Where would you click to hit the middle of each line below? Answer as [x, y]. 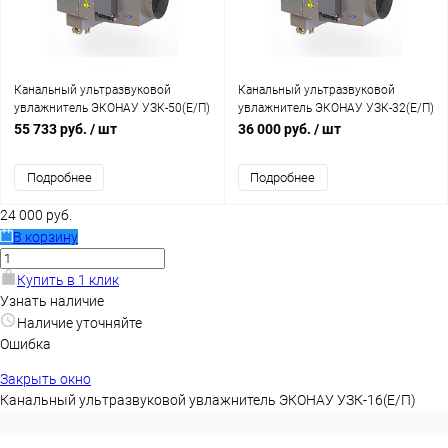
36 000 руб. [275, 128]
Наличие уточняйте [79, 322]
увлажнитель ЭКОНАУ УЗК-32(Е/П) [335, 107]
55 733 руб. [52, 128]
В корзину [45, 236]
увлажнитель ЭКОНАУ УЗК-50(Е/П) [112, 107]
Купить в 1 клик [68, 279]
